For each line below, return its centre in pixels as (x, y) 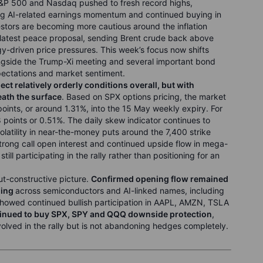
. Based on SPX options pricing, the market (144, 97)
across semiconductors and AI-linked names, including (120, 190)
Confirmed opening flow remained (160, 179)
